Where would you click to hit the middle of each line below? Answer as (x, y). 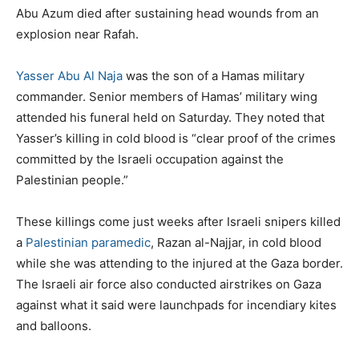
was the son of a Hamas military (215, 75)
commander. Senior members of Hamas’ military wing (167, 96)
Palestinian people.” (72, 179)
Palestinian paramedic (88, 242)
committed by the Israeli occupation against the (150, 159)
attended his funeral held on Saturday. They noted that (170, 117)
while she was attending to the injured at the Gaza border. (179, 263)
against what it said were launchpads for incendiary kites (176, 305)
